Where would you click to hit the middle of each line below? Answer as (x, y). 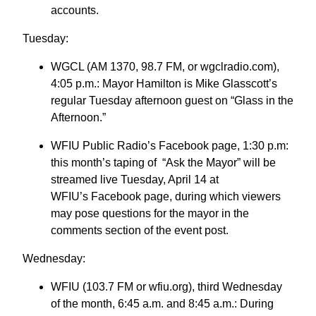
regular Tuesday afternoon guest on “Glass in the (172, 100)
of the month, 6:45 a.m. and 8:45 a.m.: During (162, 303)
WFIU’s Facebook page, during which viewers (166, 196)
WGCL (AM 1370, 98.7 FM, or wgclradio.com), (165, 66)
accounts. (75, 10)
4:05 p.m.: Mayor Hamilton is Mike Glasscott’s (164, 83)
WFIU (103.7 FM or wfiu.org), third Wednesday (166, 286)
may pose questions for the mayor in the (150, 213)
